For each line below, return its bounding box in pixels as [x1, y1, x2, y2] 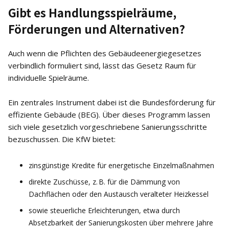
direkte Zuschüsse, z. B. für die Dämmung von [29, 177, 180, 187]
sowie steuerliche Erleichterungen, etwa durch [29, 205, 180, 215]
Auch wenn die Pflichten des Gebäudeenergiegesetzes [8, 48, 201, 58]
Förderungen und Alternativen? [8, 20, 185, 37]
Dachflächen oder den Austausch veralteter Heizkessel [29, 189, 209, 199]
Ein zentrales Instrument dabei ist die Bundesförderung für [8, 97, 216, 107]
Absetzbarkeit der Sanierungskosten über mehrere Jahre [29, 218, 213, 227]
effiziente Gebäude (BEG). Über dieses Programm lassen [8, 109, 210, 120]
